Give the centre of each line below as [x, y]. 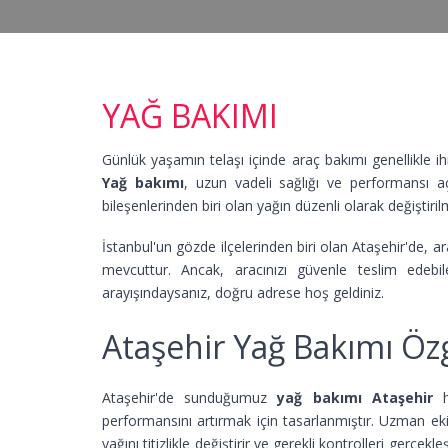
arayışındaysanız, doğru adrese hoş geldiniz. [243, 292]
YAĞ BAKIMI [190, 115]
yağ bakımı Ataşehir [355, 397]
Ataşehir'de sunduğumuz [190, 397]
